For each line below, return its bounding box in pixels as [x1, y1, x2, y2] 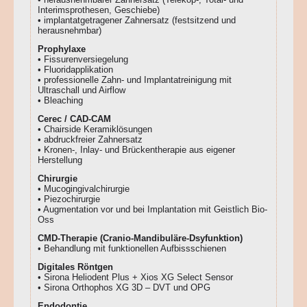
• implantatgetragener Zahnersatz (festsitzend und [38, 15, 236, 26]
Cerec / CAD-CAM [38, 114, 111, 125]
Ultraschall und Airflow [38, 85, 125, 96]
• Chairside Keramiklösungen [38, 124, 152, 135]
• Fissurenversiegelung [38, 54, 128, 65]
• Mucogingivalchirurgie [38, 184, 130, 195]
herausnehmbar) [38, 25, 101, 36]
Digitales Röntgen [38, 262, 113, 273]
